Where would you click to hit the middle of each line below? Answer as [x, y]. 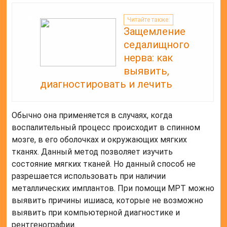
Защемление [155, 32]
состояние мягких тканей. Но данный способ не [104, 164]
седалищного [157, 45]
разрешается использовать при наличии [89, 176]
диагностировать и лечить [106, 84]
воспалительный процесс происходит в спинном [106, 128]
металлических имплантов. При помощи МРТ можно [113, 188]
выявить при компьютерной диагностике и [96, 213]
